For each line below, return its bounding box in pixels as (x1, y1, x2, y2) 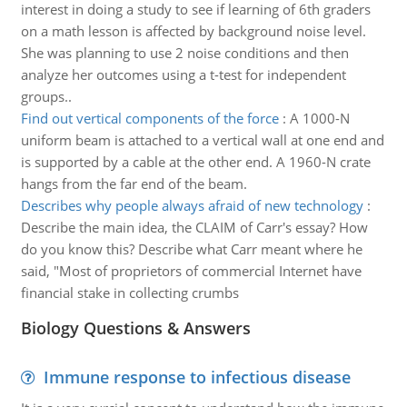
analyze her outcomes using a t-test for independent (20, 65, 346, 84)
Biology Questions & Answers (20, 317, 251, 339)
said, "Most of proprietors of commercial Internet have (20, 262, 362, 280)
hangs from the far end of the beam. (20, 174, 247, 193)
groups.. (20, 87, 72, 105)
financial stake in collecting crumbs (20, 283, 239, 302)
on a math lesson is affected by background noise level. (20, 22, 366, 40)
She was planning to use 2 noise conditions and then (20, 44, 349, 62)
